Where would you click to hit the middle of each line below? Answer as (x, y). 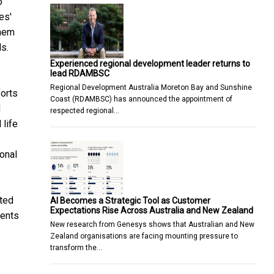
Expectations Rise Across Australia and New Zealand (152, 210)
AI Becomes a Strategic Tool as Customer (130, 200)
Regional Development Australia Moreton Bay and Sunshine (151, 87)
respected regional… (85, 110)
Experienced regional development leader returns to (150, 63)
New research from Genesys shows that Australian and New (152, 224)
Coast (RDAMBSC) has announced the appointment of (141, 99)
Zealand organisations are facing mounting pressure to (144, 236)
